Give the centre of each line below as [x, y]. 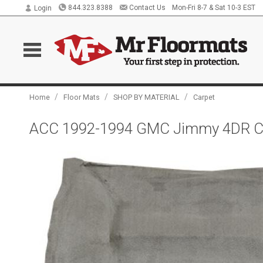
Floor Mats [82, 97]
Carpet [204, 97]
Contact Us [147, 8]
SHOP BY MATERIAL [147, 97]
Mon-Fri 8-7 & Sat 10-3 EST [213, 8]
